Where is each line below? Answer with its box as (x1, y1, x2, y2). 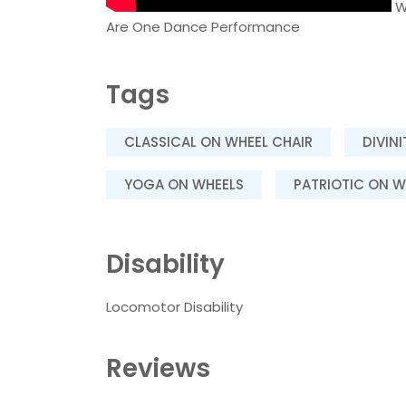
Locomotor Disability (106, 297, 243, 317)
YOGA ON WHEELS (124, 175, 244, 195)
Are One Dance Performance (106, 16, 300, 36)
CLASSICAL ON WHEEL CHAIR (124, 132, 313, 152)
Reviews (106, 351, 210, 387)
